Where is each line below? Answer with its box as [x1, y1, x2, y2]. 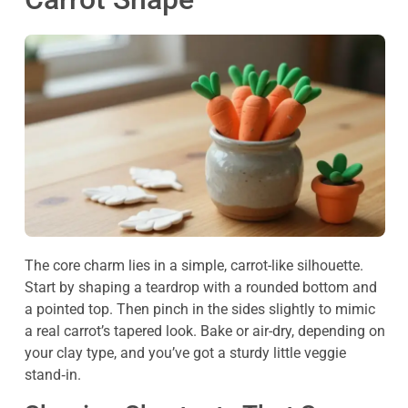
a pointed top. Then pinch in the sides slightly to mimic [25, 301, 375, 319]
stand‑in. [25, 366, 81, 384]
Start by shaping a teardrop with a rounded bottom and [25, 279, 377, 297]
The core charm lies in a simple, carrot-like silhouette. [25, 257, 363, 275]
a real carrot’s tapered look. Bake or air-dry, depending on [25, 322, 385, 341]
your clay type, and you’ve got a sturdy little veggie [25, 344, 346, 362]
